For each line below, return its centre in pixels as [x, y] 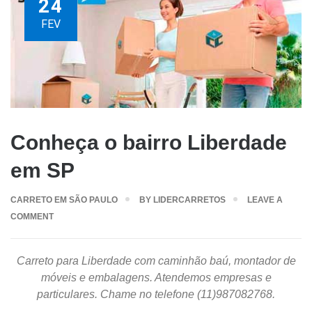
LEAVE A [265, 200]
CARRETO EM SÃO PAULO [64, 200]
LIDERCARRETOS [189, 200]
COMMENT [32, 216]
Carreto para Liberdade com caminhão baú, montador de [156, 260]
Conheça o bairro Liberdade [149, 142]
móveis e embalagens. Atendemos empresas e [156, 277]
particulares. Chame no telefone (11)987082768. [156, 294]
